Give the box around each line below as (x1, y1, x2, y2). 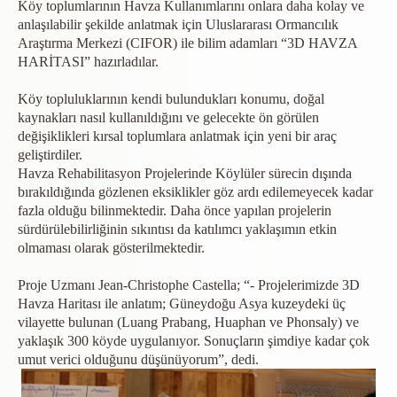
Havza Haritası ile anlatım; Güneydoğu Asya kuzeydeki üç (18, 296, 346, 311)
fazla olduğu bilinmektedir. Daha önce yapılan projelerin (18, 203, 331, 218)
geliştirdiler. (18, 147, 82, 162)
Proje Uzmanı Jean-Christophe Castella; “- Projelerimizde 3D (18, 277, 360, 292)
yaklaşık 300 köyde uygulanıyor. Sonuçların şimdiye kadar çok (18, 333, 370, 348)
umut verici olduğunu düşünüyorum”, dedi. (18, 352, 259, 367)
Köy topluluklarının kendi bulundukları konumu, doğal (18, 91, 324, 106)
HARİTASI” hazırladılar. (18, 54, 159, 69)
